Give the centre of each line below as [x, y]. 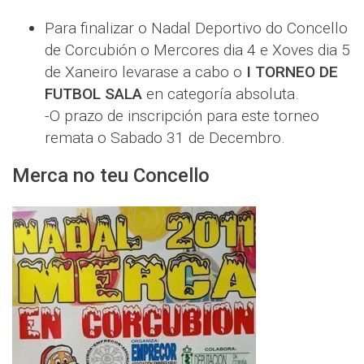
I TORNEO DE [290, 71]
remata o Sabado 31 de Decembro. [165, 137]
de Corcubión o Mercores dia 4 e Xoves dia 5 [197, 50]
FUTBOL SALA [93, 93]
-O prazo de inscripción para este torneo [182, 115]
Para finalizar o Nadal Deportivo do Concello [196, 28]
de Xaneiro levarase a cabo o [143, 71]
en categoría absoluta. [221, 93]
